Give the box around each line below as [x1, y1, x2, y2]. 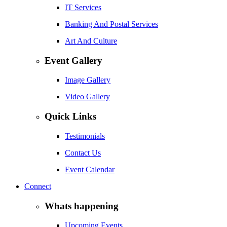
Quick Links [45, 111, 96, 122]
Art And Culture [65, 36, 117, 45]
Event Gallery [45, 55, 102, 66]
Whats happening [45, 200, 119, 211]
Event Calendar [65, 165, 115, 174]
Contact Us [65, 148, 101, 157]
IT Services [65, 3, 101, 12]
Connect [24, 181, 51, 191]
